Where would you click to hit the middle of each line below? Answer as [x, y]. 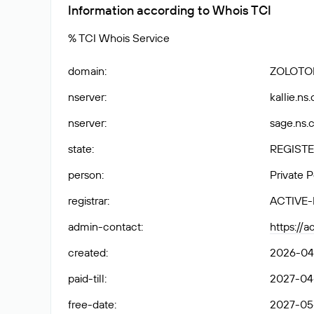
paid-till [86, 278]
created [87, 252]
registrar [88, 200]
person [85, 175]
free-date [91, 304]
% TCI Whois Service [119, 38]
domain [86, 71]
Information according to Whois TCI [170, 10]
